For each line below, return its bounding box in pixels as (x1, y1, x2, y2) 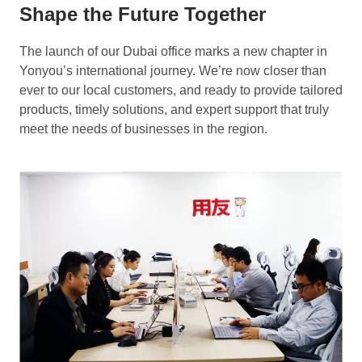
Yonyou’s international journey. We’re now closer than (19, 64, 326, 78)
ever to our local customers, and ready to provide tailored (19, 83, 343, 98)
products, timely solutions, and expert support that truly (19, 103, 329, 117)
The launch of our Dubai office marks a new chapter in (19, 44, 327, 59)
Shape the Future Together (19, 3, 266, 26)
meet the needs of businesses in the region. (19, 122, 267, 137)
